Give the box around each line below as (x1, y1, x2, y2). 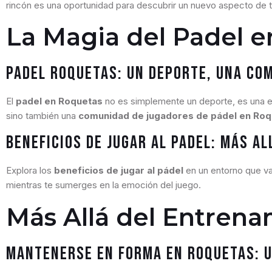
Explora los (6, 165, 54, 177)
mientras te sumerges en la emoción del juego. (6, 179, 201, 191)
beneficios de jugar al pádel (54, 165, 183, 177)
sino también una (6, 110, 78, 122)
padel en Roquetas (16, 95, 103, 107)
